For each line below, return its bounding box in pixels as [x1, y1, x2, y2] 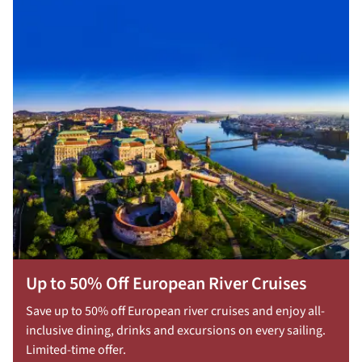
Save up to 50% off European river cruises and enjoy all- [26, 302, 325, 321]
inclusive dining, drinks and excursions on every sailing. [26, 322, 326, 340]
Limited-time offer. [26, 341, 126, 360]
